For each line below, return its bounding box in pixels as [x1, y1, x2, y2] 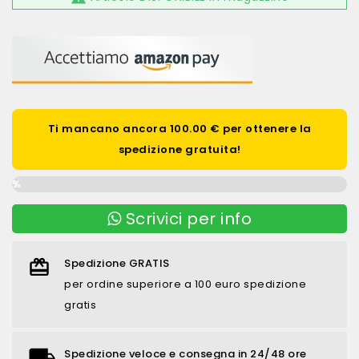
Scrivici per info [121, 208, 252, 230]
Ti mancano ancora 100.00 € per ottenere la [47, 121, 312, 136]
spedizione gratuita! [118, 142, 241, 157]
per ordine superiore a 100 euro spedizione [64, 276, 306, 292]
